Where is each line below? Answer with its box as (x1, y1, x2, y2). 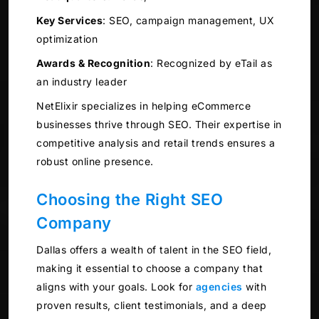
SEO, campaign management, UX (105, 14, 274, 27)
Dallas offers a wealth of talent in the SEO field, (36, 244, 271, 256)
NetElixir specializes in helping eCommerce (36, 100, 251, 113)
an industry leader (36, 75, 127, 88)
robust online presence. (36, 155, 154, 168)
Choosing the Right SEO (36, 190, 223, 209)
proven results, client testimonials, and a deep (36, 299, 267, 312)
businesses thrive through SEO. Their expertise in (36, 118, 282, 131)
